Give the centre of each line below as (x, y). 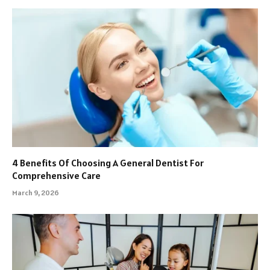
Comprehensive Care (56, 175)
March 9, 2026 (36, 192)
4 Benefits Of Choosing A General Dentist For (108, 162)
